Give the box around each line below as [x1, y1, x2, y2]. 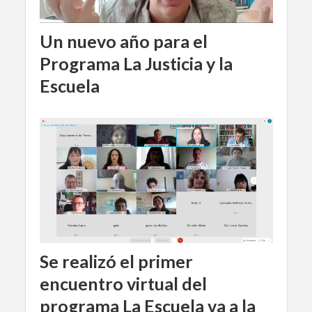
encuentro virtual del [39, 272, 207, 294]
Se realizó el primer [39, 250, 193, 272]
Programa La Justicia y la [39, 52, 233, 74]
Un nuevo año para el [39, 30, 208, 52]
